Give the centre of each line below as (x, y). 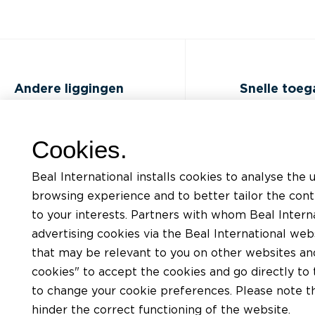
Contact (35, 189)
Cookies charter (55, 289)
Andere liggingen (69, 89)
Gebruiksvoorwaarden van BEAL (96, 243)
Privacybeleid (48, 216)
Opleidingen (271, 136)
